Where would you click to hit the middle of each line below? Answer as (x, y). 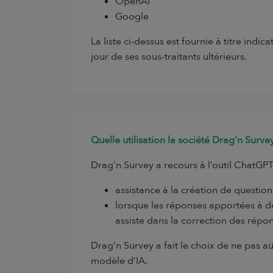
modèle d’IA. (119, 261)
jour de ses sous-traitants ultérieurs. (169, 57)
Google (132, 16)
